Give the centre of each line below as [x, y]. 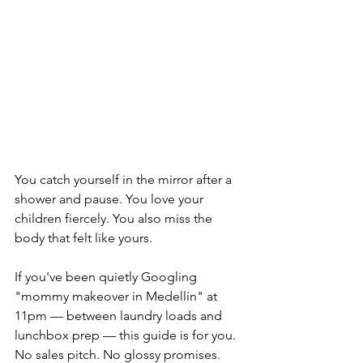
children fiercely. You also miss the [115, 219]
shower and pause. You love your [111, 199]
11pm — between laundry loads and [120, 316]
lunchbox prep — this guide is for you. [127, 335]
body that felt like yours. [83, 238]
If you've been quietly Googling [107, 277]
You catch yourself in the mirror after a [125, 180]
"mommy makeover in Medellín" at [117, 297]
